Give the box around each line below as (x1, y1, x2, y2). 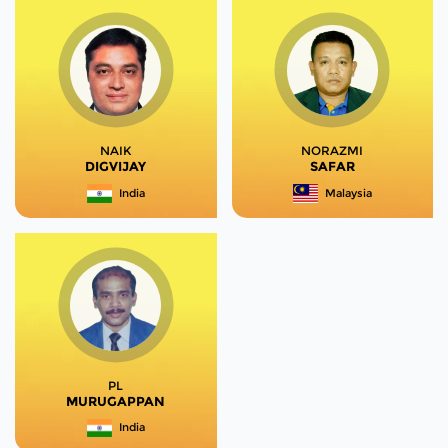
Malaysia (325, 185, 372, 200)
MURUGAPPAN (66, 392, 166, 409)
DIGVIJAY (85, 157, 147, 174)
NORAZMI (301, 142, 364, 158)
